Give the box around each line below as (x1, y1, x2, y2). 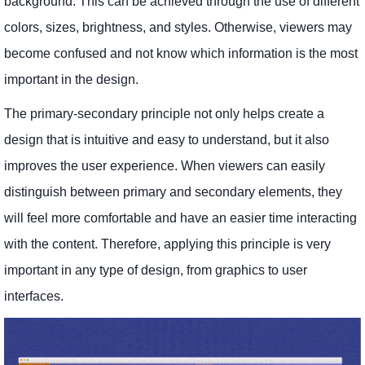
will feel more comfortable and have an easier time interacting (4, 211, 357, 226)
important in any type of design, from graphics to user (4, 263, 307, 278)
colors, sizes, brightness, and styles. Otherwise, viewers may (4, 20, 352, 35)
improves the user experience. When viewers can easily (4, 159, 325, 174)
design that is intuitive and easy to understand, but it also (4, 133, 329, 147)
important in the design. (4, 73, 139, 87)
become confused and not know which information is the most (4, 46, 358, 61)
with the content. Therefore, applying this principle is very (4, 237, 331, 252)
